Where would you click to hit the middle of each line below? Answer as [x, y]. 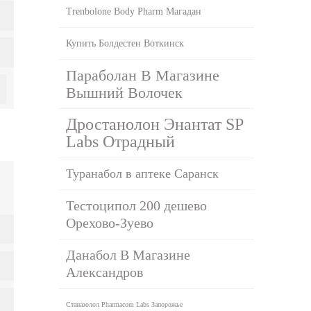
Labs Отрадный [121, 141]
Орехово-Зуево [110, 222]
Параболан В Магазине [143, 75]
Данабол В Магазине [128, 254]
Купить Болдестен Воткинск [125, 43]
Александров [105, 272]
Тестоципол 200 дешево [137, 205]
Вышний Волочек [125, 92]
